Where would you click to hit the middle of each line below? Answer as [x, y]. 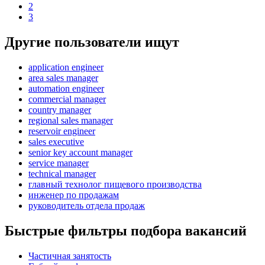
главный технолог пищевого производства [115, 184]
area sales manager [63, 77]
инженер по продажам [74, 195]
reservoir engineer [62, 131]
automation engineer [66, 88]
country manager [60, 109]
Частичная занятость [70, 256]
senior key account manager [80, 152]
